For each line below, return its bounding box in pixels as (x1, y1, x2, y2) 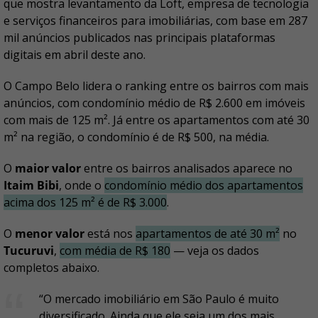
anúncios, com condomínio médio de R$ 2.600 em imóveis (4, 95, 305, 111)
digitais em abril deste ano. (4, 47, 146, 62)
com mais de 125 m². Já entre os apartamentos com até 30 (4, 112, 309, 128)
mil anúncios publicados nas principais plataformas (4, 30, 275, 45)
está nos (84, 226, 136, 241)
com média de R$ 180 (60, 243, 170, 258)
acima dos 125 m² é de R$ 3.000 (4, 194, 167, 210)
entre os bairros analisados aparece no (81, 160, 292, 176)
